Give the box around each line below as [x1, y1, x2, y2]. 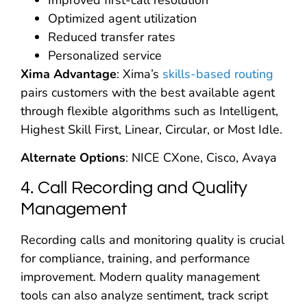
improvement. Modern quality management [21, 268, 260, 285]
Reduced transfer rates [48, 29, 175, 46]
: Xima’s [116, 66, 162, 83]
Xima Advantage [21, 66, 116, 83]
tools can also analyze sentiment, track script [21, 286, 268, 304]
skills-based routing [162, 66, 273, 83]
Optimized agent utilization [48, 10, 197, 27]
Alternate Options [21, 149, 125, 167]
